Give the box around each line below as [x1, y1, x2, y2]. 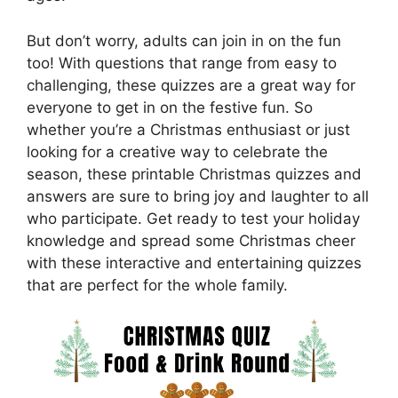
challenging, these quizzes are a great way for [27, 76, 355, 94]
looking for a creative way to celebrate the [27, 142, 328, 161]
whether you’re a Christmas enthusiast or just [27, 120, 350, 139]
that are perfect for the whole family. [27, 275, 288, 294]
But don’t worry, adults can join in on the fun [27, 31, 341, 50]
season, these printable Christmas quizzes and [27, 164, 362, 183]
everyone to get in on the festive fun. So [27, 98, 313, 116]
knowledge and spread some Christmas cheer [27, 231, 355, 250]
